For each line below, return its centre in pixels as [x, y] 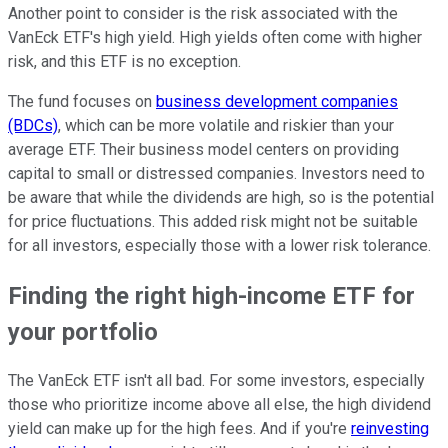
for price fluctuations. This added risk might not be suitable [213, 221]
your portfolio [83, 331]
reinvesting [390, 429]
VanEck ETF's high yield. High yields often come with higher [215, 37]
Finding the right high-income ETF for [211, 295]
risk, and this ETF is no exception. [124, 61]
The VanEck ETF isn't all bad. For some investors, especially [216, 381]
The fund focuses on [82, 101]
